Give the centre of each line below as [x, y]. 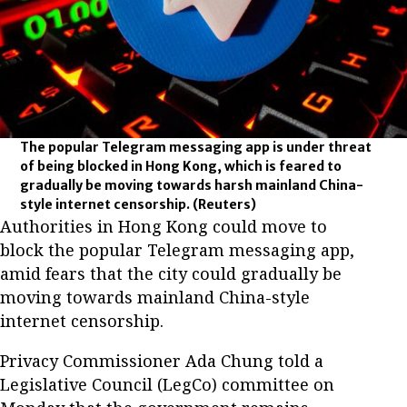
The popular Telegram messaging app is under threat [196, 147]
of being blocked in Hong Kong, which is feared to [181, 166]
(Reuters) [225, 204]
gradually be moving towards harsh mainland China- [192, 185]
